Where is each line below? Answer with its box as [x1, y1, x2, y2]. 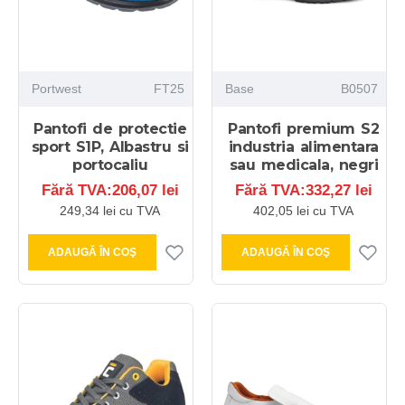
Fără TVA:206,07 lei [41, 182, 179, 200]
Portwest [32, 81, 81, 97]
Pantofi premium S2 [228, 120, 380, 138]
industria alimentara [228, 138, 379, 156]
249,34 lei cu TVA [60, 203, 161, 219]
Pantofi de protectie [33, 120, 187, 138]
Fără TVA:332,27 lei [234, 182, 372, 200]
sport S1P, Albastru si [31, 138, 189, 156]
